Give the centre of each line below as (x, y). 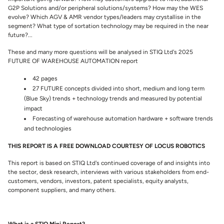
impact (33, 109)
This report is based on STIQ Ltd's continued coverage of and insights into (109, 163)
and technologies (48, 129)
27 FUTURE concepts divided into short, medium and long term (118, 89)
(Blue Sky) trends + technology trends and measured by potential (113, 99)
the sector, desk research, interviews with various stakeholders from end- (108, 172)
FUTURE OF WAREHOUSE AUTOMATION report (73, 61)
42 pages (45, 79)
